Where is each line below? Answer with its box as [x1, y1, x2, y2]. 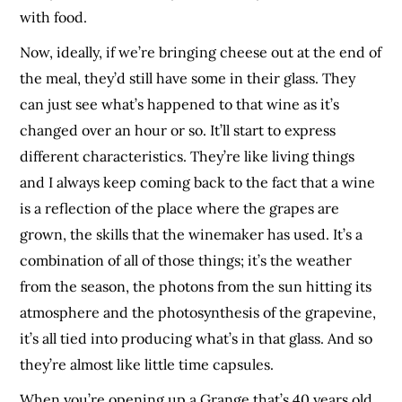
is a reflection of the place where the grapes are [20, 199, 340, 218]
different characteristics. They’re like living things [20, 147, 355, 166]
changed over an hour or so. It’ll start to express [20, 121, 336, 140]
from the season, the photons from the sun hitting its [20, 277, 372, 296]
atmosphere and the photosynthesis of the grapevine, [20, 303, 377, 322]
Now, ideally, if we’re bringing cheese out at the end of [20, 43, 382, 62]
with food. [20, 8, 88, 27]
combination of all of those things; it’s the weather [20, 251, 353, 270]
